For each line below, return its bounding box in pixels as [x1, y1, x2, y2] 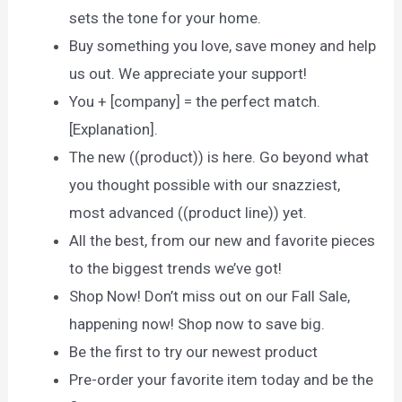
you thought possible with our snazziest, [69, 176, 341, 195]
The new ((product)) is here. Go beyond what [69, 148, 370, 167]
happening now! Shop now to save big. [69, 315, 326, 334]
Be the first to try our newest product [69, 343, 319, 362]
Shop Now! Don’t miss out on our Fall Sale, [69, 287, 351, 306]
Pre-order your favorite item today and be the [69, 371, 374, 389]
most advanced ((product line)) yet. [69, 204, 308, 223]
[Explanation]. [69, 120, 159, 139]
